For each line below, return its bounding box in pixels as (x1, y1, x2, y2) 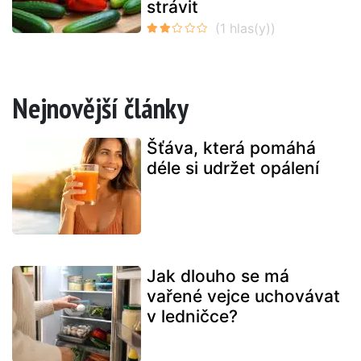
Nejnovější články (12, 89, 189, 127)
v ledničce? (147, 306, 238, 327)
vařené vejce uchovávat (147, 286, 340, 307)
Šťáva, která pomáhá (147, 138, 316, 159)
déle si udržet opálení (147, 158, 319, 179)
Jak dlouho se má (147, 266, 289, 287)
